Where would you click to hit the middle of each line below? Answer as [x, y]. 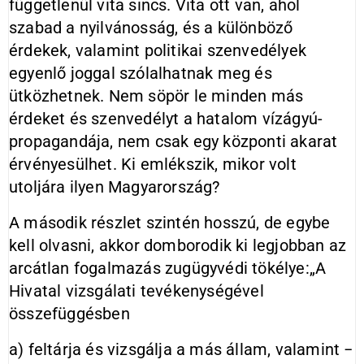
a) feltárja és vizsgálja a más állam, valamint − [181, 349]
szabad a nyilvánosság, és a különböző [151, 28]
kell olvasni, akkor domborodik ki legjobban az [178, 245]
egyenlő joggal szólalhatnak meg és [141, 73]
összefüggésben [69, 314]
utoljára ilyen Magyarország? [115, 187]
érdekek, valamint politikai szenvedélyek [158, 50]
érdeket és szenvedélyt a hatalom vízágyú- [166, 119]
